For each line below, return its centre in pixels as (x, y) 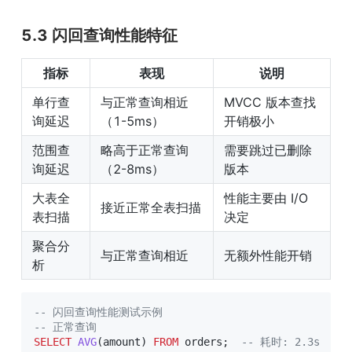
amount (122, 342)
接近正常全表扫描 (151, 208)
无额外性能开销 (268, 256)
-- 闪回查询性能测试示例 (98, 312)
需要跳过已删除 (268, 150)
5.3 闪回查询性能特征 (99, 36)
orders (200, 342)
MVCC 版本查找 (270, 103)
